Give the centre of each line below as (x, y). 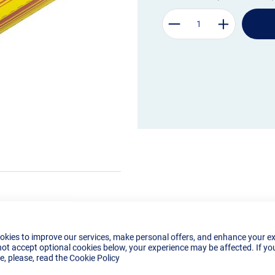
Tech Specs (135, 263)
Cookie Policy (95, 258)
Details (49, 263)
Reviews (226, 263)
